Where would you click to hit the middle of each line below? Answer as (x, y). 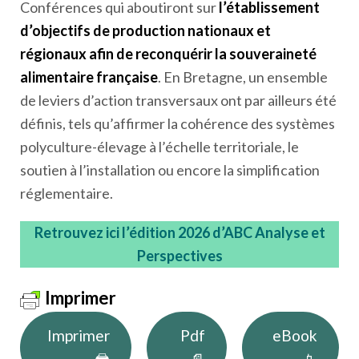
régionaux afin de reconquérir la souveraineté (168, 54)
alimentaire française (89, 77)
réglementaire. (67, 194)
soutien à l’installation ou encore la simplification (170, 170)
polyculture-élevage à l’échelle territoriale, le (159, 147)
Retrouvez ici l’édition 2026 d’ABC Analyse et (179, 233)
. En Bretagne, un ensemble (243, 77)
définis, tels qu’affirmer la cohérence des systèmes (177, 124)
